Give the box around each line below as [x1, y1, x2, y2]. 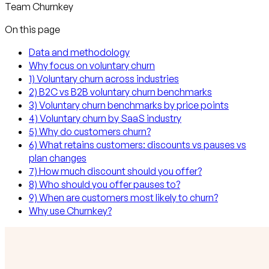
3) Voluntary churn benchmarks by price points [29, 98, 229, 111]
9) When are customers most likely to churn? [29, 191, 218, 204]
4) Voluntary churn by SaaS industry [29, 112, 181, 124]
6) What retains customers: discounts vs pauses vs [29, 138, 246, 151]
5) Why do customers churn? [29, 125, 151, 138]
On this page [5, 23, 60, 35]
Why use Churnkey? [29, 204, 112, 217]
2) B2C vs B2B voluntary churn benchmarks [29, 85, 212, 98]
